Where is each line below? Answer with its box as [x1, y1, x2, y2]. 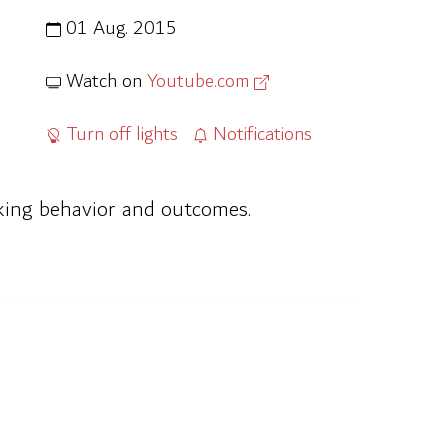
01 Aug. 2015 [61, 12, 177, 45]
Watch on [61, 65, 147, 98]
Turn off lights [61, 118, 178, 151]
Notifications [208, 118, 312, 151]
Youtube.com [147, 65, 254, 98]
